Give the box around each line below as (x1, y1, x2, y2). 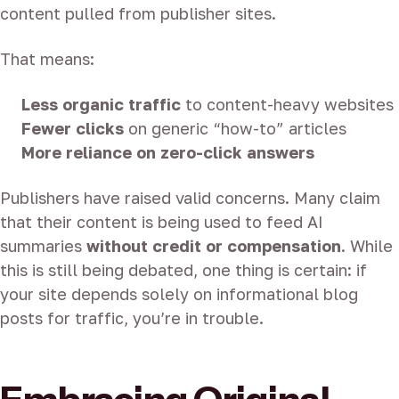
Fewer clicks (21, 118, 124, 139)
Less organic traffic (21, 94, 181, 115)
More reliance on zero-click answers (21, 142, 314, 163)
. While (341, 236, 393, 256)
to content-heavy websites (181, 94, 394, 115)
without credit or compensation (86, 236, 341, 256)
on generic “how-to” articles (124, 118, 346, 139)
